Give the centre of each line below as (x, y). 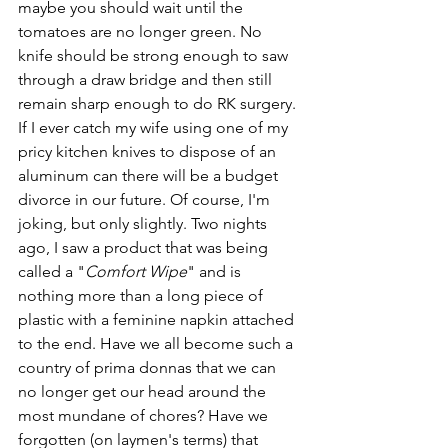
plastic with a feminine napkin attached (158, 319)
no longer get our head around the (144, 391)
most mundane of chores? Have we (145, 415)
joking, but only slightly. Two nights (144, 223)
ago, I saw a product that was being (145, 247)
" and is (216, 271)
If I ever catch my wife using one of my (155, 127)
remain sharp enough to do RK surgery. (159, 103)
